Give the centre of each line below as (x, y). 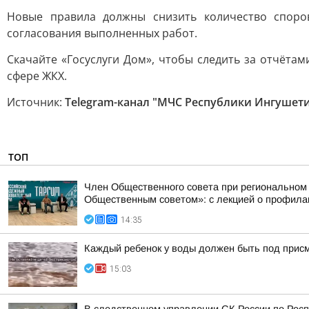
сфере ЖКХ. (37, 76)
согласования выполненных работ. (102, 33)
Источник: (36, 102)
